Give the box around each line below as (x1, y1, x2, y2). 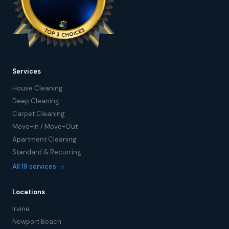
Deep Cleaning (12, 96, 59, 105)
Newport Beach (12, 217, 61, 226)
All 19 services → (12, 162, 64, 171)
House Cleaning (12, 83, 63, 93)
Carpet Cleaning (12, 109, 65, 118)
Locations (12, 187, 45, 196)
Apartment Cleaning (12, 134, 77, 144)
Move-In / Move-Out (12, 122, 78, 131)
